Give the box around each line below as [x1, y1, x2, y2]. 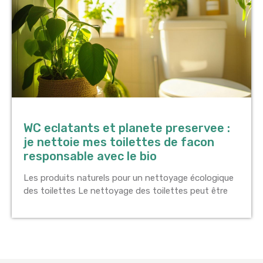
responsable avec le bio [23, 149, 157, 164]
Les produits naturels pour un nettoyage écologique [23, 173, 234, 184]
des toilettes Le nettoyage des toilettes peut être [23, 186, 228, 197]
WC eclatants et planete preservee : [23, 121, 230, 136]
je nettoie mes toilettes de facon [23, 135, 214, 150]
